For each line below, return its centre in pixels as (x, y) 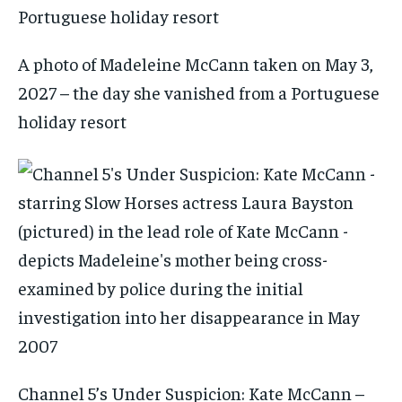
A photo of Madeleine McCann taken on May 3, (196, 64)
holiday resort (74, 121)
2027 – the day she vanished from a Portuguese (199, 92)
